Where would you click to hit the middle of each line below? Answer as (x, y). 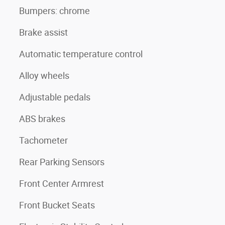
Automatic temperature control (81, 54)
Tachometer (43, 140)
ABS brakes (42, 119)
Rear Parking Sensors (62, 162)
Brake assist (43, 32)
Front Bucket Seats (57, 205)
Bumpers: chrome (54, 11)
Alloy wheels (44, 75)
